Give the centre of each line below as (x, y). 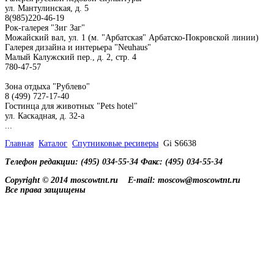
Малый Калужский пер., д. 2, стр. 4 (71, 57)
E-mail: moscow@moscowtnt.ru (184, 180)
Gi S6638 (180, 144)
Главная (19, 144)
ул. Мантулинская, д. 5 (47, 8)
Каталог (53, 144)
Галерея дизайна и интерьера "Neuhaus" (78, 47)
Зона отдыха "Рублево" (47, 86)
